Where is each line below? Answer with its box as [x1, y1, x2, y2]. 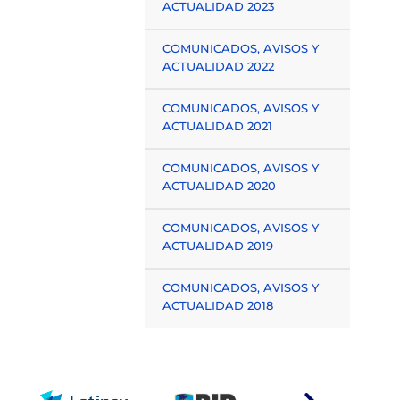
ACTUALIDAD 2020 [162, 179, 276, 193]
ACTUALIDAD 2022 [162, 59, 274, 73]
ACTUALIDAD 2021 [162, 119, 272, 133]
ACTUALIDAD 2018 [162, 298, 273, 312]
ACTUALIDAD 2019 [162, 238, 273, 253]
